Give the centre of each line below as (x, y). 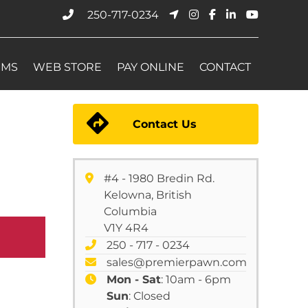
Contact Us (165, 124)
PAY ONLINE (151, 67)
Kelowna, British (148, 195)
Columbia (130, 211)
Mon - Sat (134, 279)
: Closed (150, 296)
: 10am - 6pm (196, 279)
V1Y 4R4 (126, 228)
